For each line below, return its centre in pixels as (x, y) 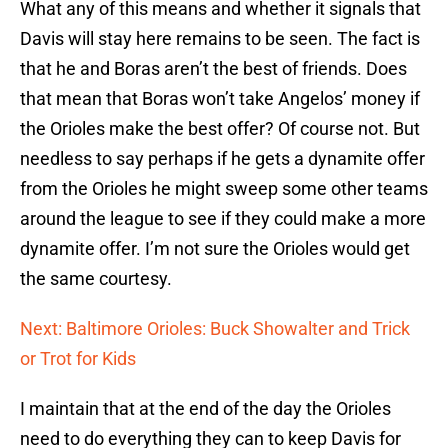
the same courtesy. (96, 279)
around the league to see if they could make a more (223, 219)
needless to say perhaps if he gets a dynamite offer (222, 159)
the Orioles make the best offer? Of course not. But (220, 129)
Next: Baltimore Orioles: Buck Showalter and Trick (215, 329)
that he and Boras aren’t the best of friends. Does (213, 69)
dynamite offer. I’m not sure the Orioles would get (215, 249)
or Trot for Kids (78, 359)
